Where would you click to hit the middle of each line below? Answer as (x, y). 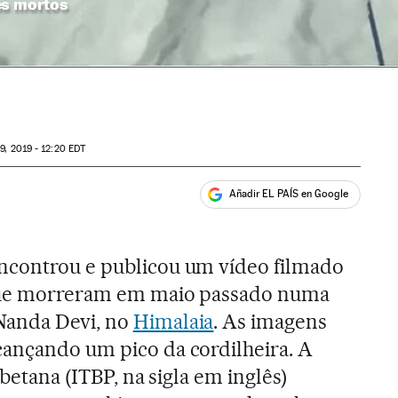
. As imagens (271, 321)
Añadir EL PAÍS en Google (289, 194)
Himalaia (173, 321)
